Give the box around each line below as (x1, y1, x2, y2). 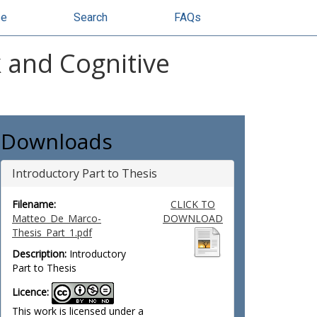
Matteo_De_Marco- (12, 212, 101, 225)
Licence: (12, 285, 49, 299)
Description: (12, 247, 67, 260)
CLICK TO (170, 197, 215, 211)
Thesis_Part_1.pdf (12, 226, 92, 239)
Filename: (12, 197, 56, 211)
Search (74, 11, 108, 24)
